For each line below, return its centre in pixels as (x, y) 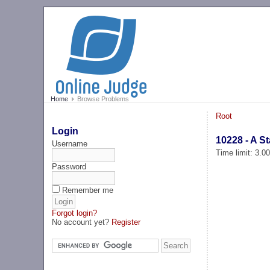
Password (69, 166)
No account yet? (82, 222)
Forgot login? (75, 213)
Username (70, 143)
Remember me (88, 190)
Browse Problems (102, 99)
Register (126, 222)
